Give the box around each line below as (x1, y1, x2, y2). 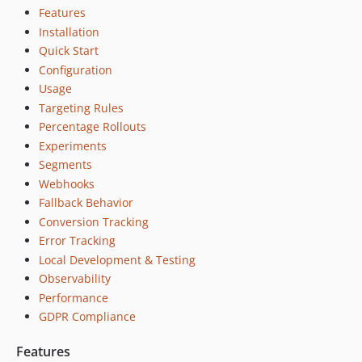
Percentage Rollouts (39, 119, 146, 134)
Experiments (39, 137, 107, 154)
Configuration (39, 61, 112, 78)
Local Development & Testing (39, 251, 196, 267)
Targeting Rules (39, 99, 124, 116)
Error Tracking (39, 233, 116, 248)
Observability (39, 271, 111, 286)
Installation (39, 23, 99, 40)
